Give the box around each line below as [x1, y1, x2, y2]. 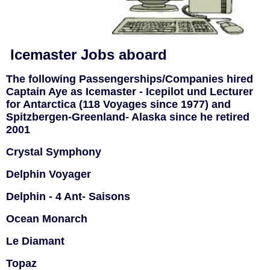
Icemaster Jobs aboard [6, 46, 167, 63]
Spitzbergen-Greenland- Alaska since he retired [6, 111, 250, 123]
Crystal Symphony [6, 146, 101, 158]
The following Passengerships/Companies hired [6, 73, 253, 85]
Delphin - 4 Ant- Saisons [6, 190, 130, 202]
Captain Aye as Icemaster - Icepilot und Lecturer [6, 86, 253, 98]
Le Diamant [6, 235, 64, 247]
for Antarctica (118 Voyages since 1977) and [6, 98, 231, 110]
